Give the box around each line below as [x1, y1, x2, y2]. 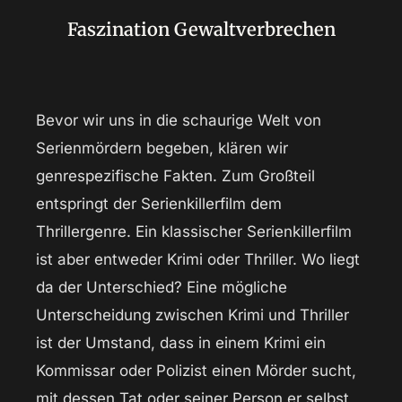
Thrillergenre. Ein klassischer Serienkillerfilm [36, 223, 352, 241]
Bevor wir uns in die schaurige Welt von [36, 111, 321, 130]
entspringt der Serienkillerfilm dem [36, 195, 282, 214]
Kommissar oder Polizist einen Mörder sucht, [36, 362, 356, 380]
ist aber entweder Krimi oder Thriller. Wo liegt [36, 250, 360, 269]
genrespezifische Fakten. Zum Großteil [36, 167, 315, 186]
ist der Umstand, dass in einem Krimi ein [36, 334, 326, 353]
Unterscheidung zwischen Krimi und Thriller [36, 306, 349, 325]
